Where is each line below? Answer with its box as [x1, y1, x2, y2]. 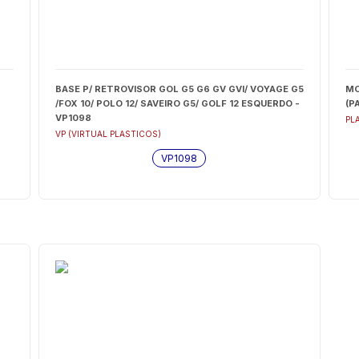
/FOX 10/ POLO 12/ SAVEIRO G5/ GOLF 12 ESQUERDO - [54, 98, 300, 109]
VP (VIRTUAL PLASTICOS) [54, 129, 161, 139]
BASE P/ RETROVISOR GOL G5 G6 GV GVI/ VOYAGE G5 [54, 83, 304, 95]
